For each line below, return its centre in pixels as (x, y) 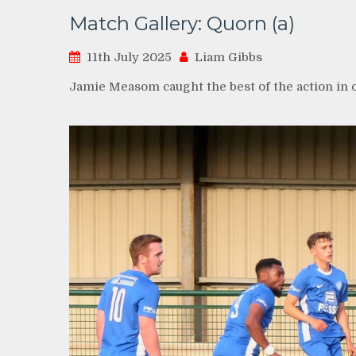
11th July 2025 (129, 58)
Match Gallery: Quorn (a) (182, 24)
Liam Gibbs (228, 58)
